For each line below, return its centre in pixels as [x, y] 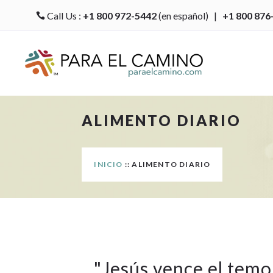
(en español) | [189, 15]
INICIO [108, 164]
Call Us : [64, 15]
